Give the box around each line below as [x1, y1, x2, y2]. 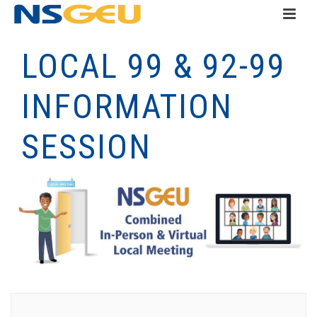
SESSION [21, 127, 151, 167]
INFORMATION [21, 86, 233, 127]
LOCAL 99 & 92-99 [21, 46, 286, 86]
